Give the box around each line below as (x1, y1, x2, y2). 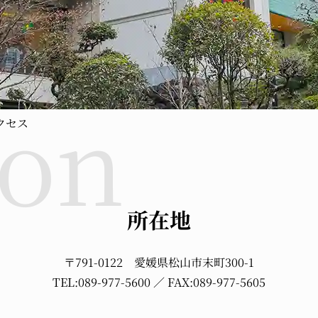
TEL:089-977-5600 (53, 274, 150, 290)
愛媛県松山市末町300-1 (134, 254, 254, 270)
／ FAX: (150, 274, 193, 290)
